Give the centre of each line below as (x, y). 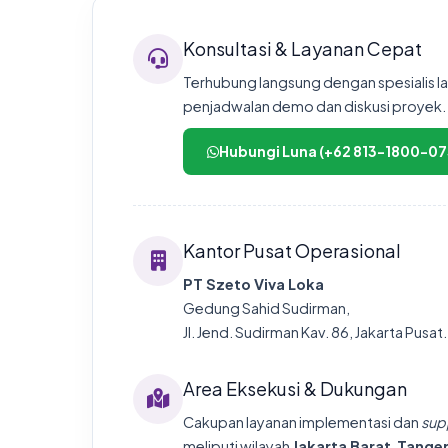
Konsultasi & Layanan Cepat (302, 48)
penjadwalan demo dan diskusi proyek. (314, 106)
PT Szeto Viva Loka (253, 284)
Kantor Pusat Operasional (292, 250)
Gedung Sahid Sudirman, (266, 308)
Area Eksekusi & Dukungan (295, 388)
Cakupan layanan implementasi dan (302, 422)
